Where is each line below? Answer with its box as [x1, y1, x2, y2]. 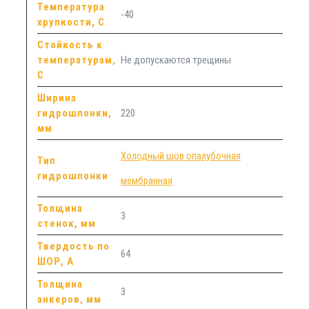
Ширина [37, 91, 77, 104]
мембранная [121, 174, 173, 187]
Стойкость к [37, 38, 103, 51]
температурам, [37, 53, 117, 66]
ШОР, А [37, 255, 74, 268]
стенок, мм [37, 217, 97, 230]
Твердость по [37, 239, 110, 252]
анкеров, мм [37, 292, 102, 306]
